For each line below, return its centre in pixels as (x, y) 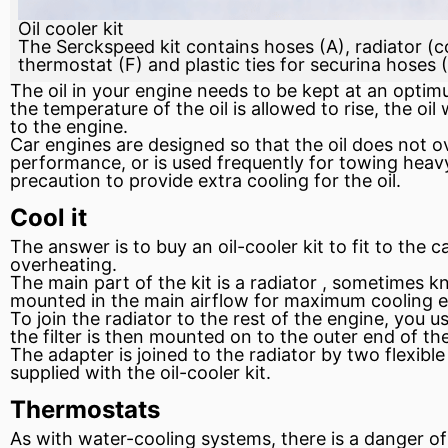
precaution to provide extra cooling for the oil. (205, 180)
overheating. (63, 264)
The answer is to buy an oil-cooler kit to (181, 246)
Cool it (48, 217)
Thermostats (85, 409)
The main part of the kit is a (130, 282)
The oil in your (72, 90)
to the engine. (69, 126)
